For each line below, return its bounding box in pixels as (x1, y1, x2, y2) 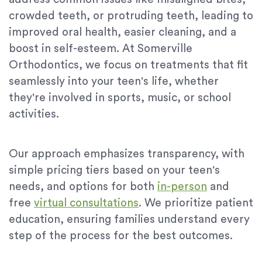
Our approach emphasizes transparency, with (9, 149, 244, 160)
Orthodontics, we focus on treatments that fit (9, 60, 248, 71)
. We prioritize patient (139, 198, 253, 209)
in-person (157, 181, 207, 193)
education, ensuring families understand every (9, 214, 250, 226)
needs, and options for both (9, 181, 157, 193)
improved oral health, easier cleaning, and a (9, 27, 236, 39)
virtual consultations (34, 198, 139, 209)
